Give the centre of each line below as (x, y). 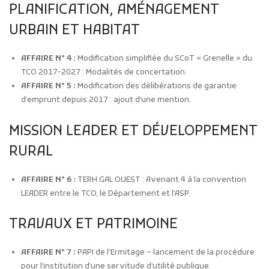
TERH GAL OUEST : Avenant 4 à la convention (161, 180)
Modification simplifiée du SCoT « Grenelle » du (164, 58)
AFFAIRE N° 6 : (48, 180)
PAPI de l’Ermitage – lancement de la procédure (165, 253)
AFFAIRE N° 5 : (48, 86)
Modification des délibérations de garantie (156, 86)
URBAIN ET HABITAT (74, 30)
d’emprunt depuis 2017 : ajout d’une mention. (106, 100)
